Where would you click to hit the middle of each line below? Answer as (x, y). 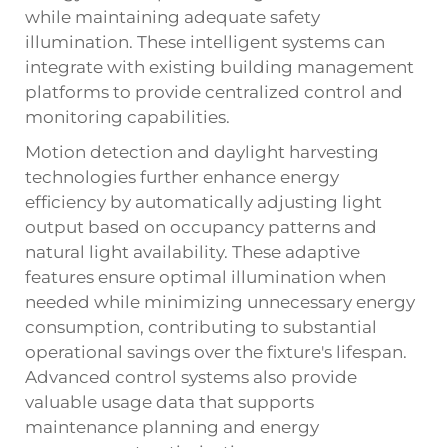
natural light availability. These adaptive (192, 252)
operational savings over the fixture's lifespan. (216, 352)
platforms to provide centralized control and (214, 92)
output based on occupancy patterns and (201, 227)
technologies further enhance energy (182, 177)
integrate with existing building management (219, 67)
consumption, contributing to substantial (201, 327)
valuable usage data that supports (169, 402)
